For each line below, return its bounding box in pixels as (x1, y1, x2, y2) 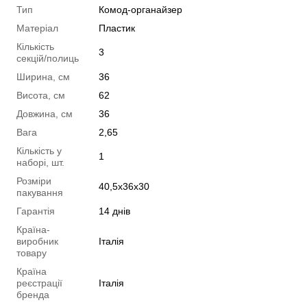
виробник (16, 235, 58, 247)
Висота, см (16, 89, 65, 101)
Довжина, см (16, 108, 73, 119)
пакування (16, 186, 63, 198)
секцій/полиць (16, 52, 79, 64)
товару (16, 247, 47, 258)
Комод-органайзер (99, 3, 182, 15)
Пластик (99, 22, 135, 34)
